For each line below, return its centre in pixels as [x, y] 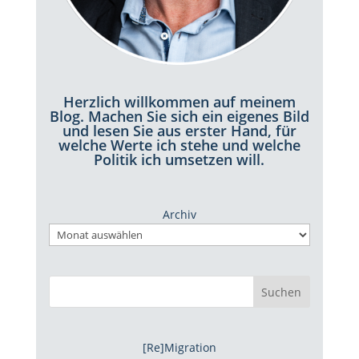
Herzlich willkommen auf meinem [179, 102]
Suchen [282, 292]
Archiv [179, 214]
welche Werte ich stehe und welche [179, 145]
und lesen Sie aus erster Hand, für [179, 131]
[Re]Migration [179, 347]
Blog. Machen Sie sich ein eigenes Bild [179, 117]
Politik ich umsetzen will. [179, 160]
